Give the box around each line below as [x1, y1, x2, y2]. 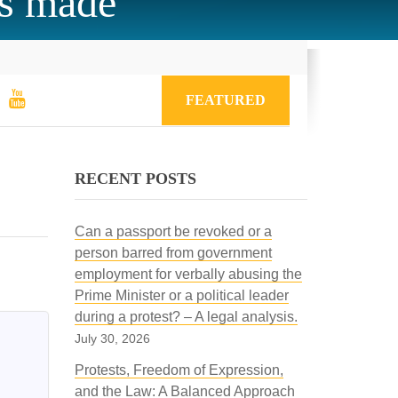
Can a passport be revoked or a [74, 224, 272, 239]
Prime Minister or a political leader [74, 288, 289, 303]
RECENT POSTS [74, 170, 196, 187]
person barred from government [74, 245, 272, 260]
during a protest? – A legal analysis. [74, 309, 298, 324]
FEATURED [186, 92, 266, 107]
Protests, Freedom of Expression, [74, 362, 283, 378]
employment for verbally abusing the [74, 267, 302, 282]
